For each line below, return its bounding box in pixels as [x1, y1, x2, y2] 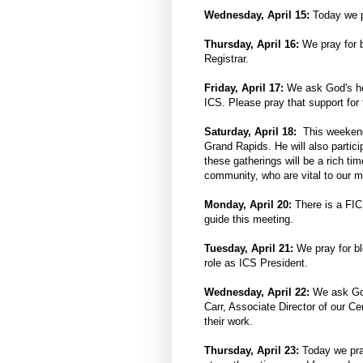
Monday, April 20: [204, 199, 295, 211]
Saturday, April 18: [204, 126, 300, 139]
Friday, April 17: [204, 82, 284, 95]
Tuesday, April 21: [204, 242, 297, 255]
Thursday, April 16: [204, 38, 299, 51]
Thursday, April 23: [204, 344, 299, 357]
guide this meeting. [204, 213, 293, 226]
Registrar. [204, 53, 249, 66]
